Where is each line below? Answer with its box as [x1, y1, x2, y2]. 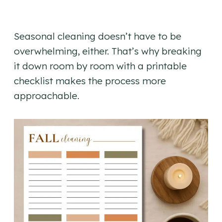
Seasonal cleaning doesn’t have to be [14, 30, 181, 42]
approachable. [14, 89, 79, 102]
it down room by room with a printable [14, 59, 187, 72]
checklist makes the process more [14, 74, 166, 87]
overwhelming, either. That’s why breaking [14, 45, 202, 57]
